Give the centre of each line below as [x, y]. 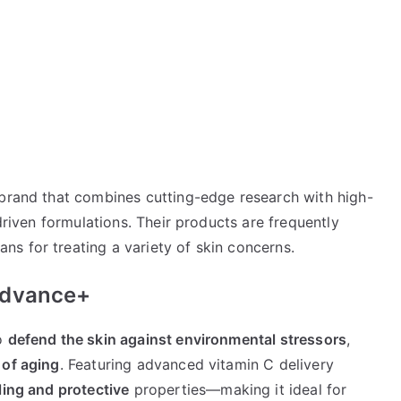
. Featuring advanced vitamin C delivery [196, 364]
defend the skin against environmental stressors [177, 339]
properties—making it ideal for [238, 389]
